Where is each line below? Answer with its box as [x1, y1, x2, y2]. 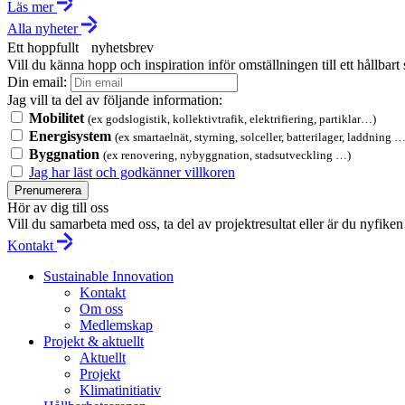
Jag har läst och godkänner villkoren [29, 165, 235, 181]
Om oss [80, 301, 123, 317]
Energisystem [29, 128, 111, 145]
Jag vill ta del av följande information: [7, 92, 222, 108]
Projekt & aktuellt [43, 334, 144, 350]
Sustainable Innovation [43, 268, 174, 285]
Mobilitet [29, 110, 84, 127]
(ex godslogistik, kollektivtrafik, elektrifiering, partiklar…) [88, 112, 376, 127]
